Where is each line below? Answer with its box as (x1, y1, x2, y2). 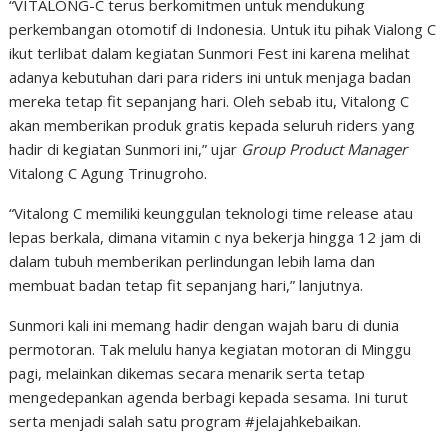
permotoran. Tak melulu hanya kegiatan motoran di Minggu (9, 338, 412, 359)
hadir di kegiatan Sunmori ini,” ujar (9, 138, 238, 159)
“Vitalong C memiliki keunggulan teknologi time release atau (9, 202, 414, 223)
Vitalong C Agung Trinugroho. (9, 162, 208, 183)
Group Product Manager (237, 138, 408, 159)
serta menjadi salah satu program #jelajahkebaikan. (9, 410, 362, 431)
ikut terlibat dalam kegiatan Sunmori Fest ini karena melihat (9, 42, 411, 63)
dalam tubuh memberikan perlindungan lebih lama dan (9, 250, 376, 271)
